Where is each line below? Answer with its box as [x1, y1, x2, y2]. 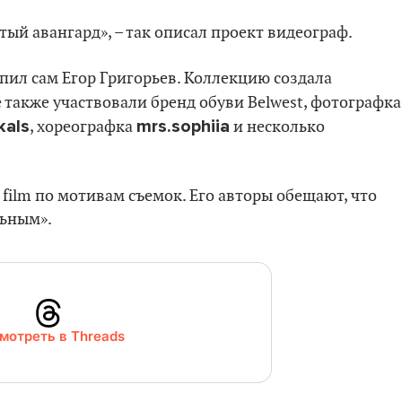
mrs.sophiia [136, 115, 230, 137]
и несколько [230, 117, 325, 136]
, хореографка [30, 117, 136, 136]
